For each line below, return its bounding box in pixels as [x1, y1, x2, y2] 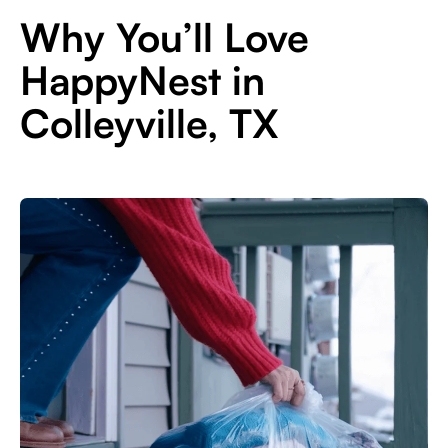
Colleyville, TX [20, 98, 279, 147]
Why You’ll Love [20, 12, 309, 61]
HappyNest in [20, 55, 265, 104]
